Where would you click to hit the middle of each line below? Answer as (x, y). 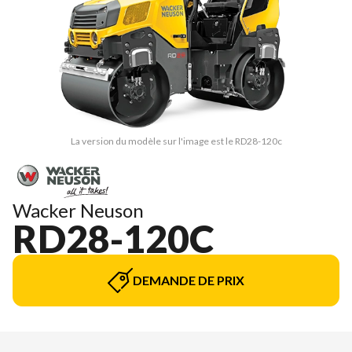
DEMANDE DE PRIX (189, 280)
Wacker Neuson (78, 210)
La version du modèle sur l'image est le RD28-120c (176, 141)
